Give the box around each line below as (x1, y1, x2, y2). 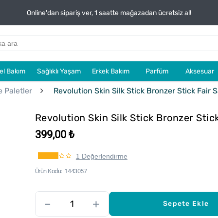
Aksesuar (185, 67, 215, 75)
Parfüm (145, 67, 168, 75)
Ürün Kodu (35, 167, 61, 175)
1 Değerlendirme (75, 152, 127, 160)
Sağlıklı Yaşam (36, 67, 81, 75)
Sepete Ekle (163, 200, 209, 208)
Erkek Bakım (92, 67, 130, 75)
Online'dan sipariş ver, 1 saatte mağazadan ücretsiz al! (27, 8, 191, 17)
